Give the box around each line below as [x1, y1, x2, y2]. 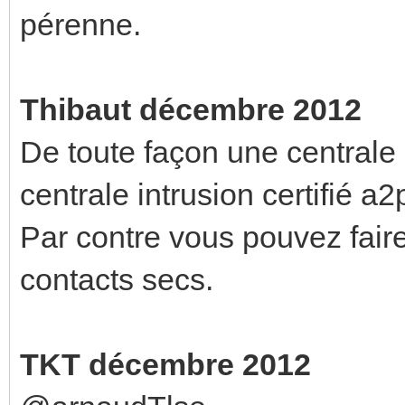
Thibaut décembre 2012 [20, 91, 362, 127]
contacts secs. [20, 261, 213, 297]
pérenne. [20, 6, 141, 42]
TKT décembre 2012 [20, 346, 311, 381]
